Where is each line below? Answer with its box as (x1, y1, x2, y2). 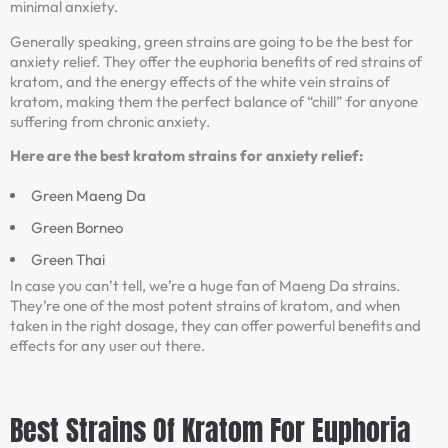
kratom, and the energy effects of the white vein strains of (10, 71, 390, 91)
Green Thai (31, 250, 105, 270)
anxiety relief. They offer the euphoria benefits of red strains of (10, 51, 422, 71)
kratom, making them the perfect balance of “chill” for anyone (10, 91, 418, 111)
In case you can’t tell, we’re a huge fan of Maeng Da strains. (10, 276, 400, 296)
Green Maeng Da (31, 186, 146, 206)
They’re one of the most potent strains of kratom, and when (10, 296, 400, 316)
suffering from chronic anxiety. (10, 111, 210, 131)
